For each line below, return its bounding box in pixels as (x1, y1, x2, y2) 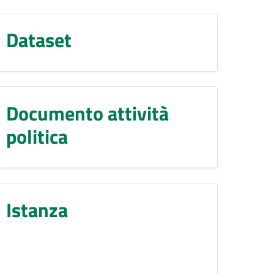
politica (6, 121, 68, 151)
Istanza (6, 194, 68, 224)
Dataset (6, 24, 72, 54)
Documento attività (6, 98, 169, 128)
